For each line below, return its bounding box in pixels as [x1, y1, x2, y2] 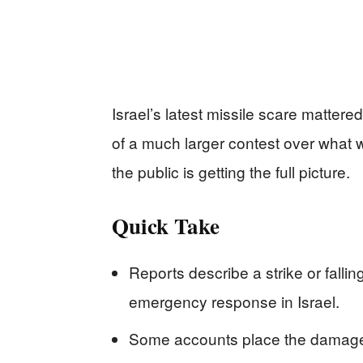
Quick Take [112, 209, 220, 241]
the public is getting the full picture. [112, 160, 350, 182]
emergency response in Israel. [129, 289, 340, 312]
